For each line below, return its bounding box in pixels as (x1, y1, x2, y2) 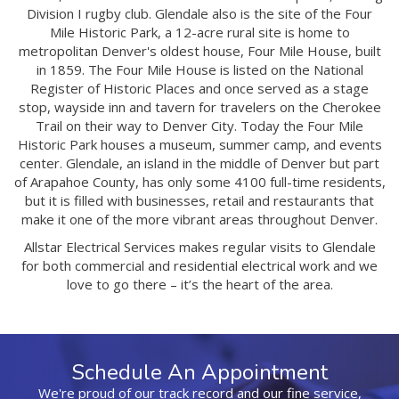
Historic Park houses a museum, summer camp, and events (17, 135, 382, 154)
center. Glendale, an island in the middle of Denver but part (20, 154, 379, 173)
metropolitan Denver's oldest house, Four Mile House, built (18, 42, 381, 61)
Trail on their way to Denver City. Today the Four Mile (36, 117, 363, 135)
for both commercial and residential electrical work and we (21, 256, 378, 275)
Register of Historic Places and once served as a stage (30, 79, 369, 98)
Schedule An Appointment (71, 358, 328, 387)
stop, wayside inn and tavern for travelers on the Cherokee (18, 98, 381, 117)
